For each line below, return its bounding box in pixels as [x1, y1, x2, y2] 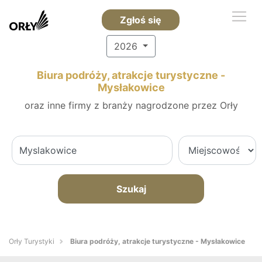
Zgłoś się [119, 14, 161, 26]
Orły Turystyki [9, 237, 54, 246]
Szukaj [116, 183, 146, 195]
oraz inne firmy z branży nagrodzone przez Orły [24, 99, 238, 111]
